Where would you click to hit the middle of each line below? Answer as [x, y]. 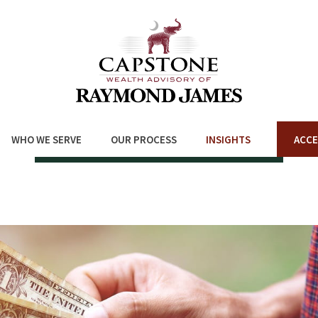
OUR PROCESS [143, 140]
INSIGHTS [228, 140]
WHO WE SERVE [46, 140]
